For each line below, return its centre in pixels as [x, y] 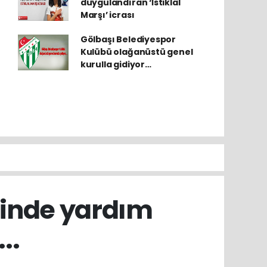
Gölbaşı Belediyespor [128, 39]
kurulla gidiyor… [116, 64]
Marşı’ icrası [107, 15]
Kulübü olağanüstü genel [136, 52]
